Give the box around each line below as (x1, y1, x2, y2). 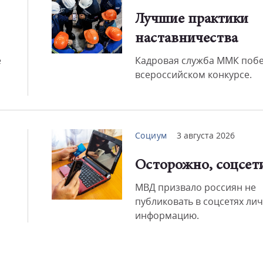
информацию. (134, 209, 199, 222)
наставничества (134, 32, 238, 46)
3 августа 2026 (176, 130, 235, 141)
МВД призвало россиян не (134, 181, 256, 194)
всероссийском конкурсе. (134, 68, 252, 81)
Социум (134, 130, 167, 141)
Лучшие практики (134, 12, 248, 27)
